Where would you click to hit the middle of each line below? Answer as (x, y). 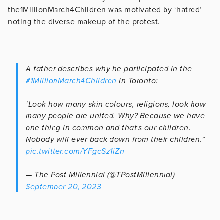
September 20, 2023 (63, 186)
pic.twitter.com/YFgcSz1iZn (75, 151)
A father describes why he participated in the (109, 69)
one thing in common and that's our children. (108, 127)
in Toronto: (137, 80)
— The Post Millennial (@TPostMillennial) (100, 175)
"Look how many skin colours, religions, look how (116, 104)
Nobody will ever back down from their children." (115, 139)
